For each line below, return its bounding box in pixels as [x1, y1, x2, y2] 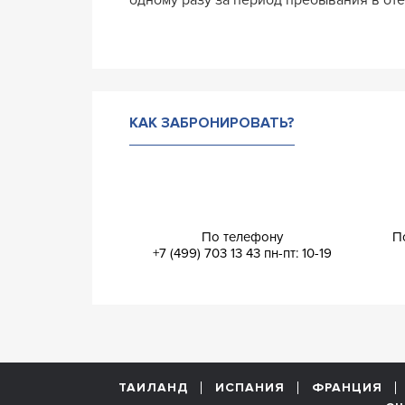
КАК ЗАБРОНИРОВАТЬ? [129, 113, 295, 132]
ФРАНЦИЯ [311, 379, 382, 395]
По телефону [201, 228, 283, 245]
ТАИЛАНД [118, 379, 188, 395]
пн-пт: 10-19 [263, 244, 332, 261]
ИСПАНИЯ [214, 379, 285, 395]
